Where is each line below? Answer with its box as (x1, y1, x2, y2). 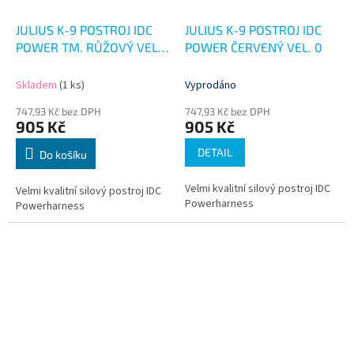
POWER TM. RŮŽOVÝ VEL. (16, 40, 161, 55)
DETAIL (198, 145, 232, 160)
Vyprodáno (185, 77, 236, 94)
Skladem (16, 77, 59, 94)
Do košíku (40, 148, 87, 162)
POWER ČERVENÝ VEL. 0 (185, 40, 322, 55)
